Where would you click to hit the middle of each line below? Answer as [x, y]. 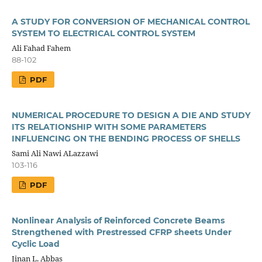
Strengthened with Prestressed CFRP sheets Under [121, 232]
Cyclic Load [35, 244]
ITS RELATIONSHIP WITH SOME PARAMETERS [109, 127]
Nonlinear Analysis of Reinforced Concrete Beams [118, 220]
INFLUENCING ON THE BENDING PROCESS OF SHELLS [126, 138]
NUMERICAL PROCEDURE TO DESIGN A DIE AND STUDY [131, 115]
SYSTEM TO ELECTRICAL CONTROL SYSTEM [103, 33]
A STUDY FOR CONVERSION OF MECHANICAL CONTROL [130, 21]
